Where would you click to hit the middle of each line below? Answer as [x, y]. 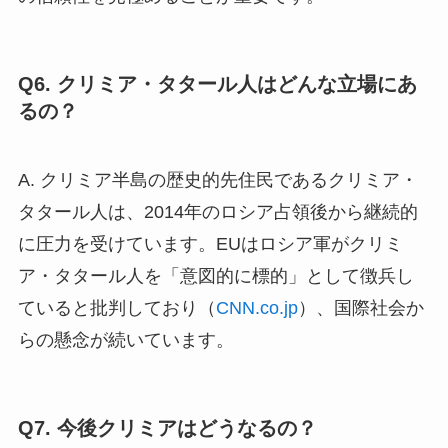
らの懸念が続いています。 [125, 340]
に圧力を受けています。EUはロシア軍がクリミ [210, 244]
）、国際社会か [360, 308]
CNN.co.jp [256, 308]
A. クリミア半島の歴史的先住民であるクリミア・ [217, 180]
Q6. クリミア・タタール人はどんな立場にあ [217, 83]
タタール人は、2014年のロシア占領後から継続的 [217, 212]
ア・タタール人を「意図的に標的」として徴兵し [215, 276]
